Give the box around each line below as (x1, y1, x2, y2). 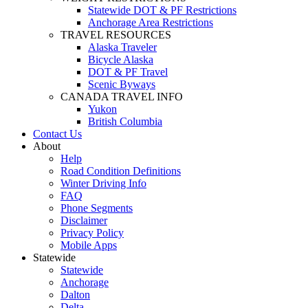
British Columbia (88, 115, 162, 127)
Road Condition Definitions (60, 164, 181, 177)
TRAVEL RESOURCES (60, 28, 171, 41)
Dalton (60, 288, 90, 300)
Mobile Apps (60, 239, 117, 251)
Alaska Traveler (88, 41, 157, 53)
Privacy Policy (60, 226, 124, 239)
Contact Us (33, 127, 82, 140)
